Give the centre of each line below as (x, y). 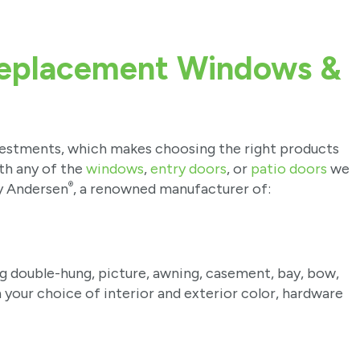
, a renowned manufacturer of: (172, 189)
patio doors (289, 169)
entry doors (188, 169)
